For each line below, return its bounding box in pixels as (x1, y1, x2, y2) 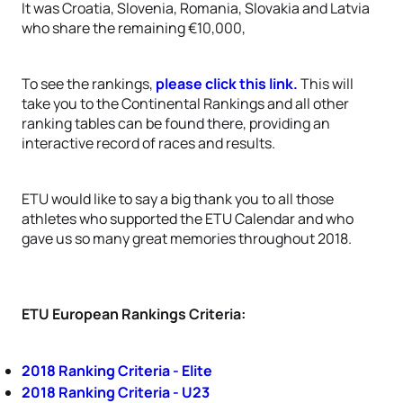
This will (300, 74, 354, 94)
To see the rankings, (22, 74, 156, 94)
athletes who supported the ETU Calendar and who (22, 209, 354, 228)
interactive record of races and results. (22, 133, 275, 153)
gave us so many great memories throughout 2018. (22, 228, 352, 248)
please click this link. (156, 74, 300, 94)
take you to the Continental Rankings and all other (22, 94, 349, 113)
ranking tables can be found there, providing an (22, 113, 330, 133)
